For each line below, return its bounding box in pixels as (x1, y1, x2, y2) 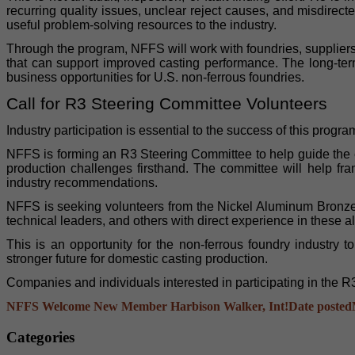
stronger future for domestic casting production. (6, 251, 268, 265)
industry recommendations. (6, 175, 158, 189)
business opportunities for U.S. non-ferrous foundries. (6, 70, 304, 84)
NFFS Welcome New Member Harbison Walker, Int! (6, 299, 288, 313)
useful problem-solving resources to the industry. (6, 17, 277, 32)
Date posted (288, 299, 352, 313)
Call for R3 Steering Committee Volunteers (6, 94, 327, 113)
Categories (6, 328, 74, 345)
